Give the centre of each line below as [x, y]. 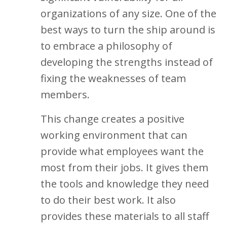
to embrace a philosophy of [106, 46]
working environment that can [114, 135]
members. [65, 94]
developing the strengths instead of [127, 62]
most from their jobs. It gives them [124, 167]
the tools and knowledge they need [125, 184]
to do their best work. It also [108, 200]
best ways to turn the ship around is [128, 30]
